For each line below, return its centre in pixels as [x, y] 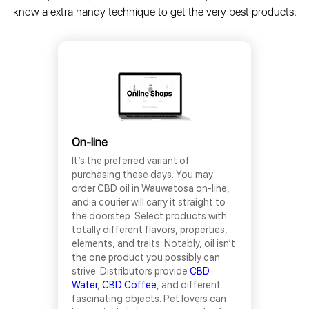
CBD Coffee [129, 285]
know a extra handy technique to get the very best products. [154, 12]
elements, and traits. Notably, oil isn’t [153, 243]
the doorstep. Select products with [149, 216]
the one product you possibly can [146, 257]
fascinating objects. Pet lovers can [149, 299]
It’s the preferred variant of [131, 161]
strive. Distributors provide [131, 271]
